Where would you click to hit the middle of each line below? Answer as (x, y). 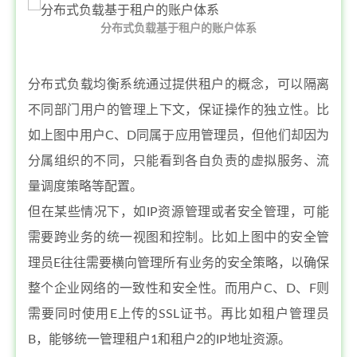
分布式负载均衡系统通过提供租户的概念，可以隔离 (178, 84)
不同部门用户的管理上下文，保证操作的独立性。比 (178, 110)
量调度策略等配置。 (85, 186)
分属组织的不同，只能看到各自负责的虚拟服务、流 (178, 161)
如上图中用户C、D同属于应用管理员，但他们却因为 (178, 135)
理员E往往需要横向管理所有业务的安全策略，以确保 (178, 263)
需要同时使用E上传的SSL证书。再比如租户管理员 (178, 314)
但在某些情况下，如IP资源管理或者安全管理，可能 (178, 212)
